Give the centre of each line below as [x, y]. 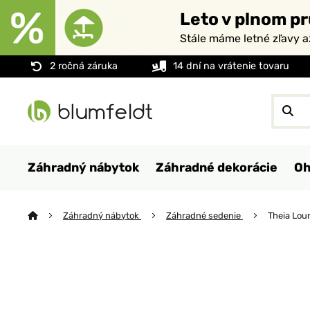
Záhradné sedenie [204, 216]
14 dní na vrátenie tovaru [231, 66]
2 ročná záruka [84, 66]
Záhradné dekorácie [217, 167]
